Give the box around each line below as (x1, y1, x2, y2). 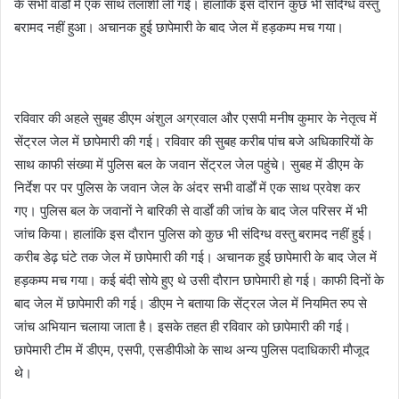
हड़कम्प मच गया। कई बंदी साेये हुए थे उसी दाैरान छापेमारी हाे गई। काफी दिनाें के (14, 272, 384, 289)
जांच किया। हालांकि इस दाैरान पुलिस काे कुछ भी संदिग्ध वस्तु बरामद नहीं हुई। (14, 225, 373, 242)
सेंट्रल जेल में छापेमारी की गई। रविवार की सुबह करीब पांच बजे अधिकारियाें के (14, 133, 373, 150)
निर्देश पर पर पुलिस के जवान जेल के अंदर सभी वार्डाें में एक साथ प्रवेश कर (14, 179, 361, 196)
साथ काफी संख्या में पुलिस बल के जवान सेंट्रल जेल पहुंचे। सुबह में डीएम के (14, 156, 363, 173)
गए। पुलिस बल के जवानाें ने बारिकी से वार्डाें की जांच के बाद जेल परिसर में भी (14, 202, 367, 219)
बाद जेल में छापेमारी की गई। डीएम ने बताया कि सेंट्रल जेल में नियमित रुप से (14, 295, 367, 312)
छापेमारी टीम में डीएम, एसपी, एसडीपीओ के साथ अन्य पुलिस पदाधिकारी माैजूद (14, 341, 370, 358)
